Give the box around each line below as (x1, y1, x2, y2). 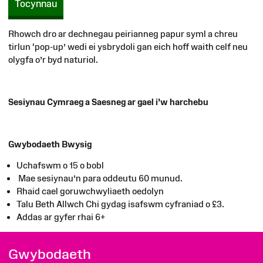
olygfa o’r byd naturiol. (8, 54, 98, 65)
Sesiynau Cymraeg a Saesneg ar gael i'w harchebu (8, 96, 208, 107)
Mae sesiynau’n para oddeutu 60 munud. (16, 173, 183, 183)
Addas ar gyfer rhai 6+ (16, 211, 105, 222)
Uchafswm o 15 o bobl (16, 160, 104, 170)
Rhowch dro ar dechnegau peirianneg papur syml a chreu (8, 28, 238, 39)
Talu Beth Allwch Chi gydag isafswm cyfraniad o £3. (16, 198, 224, 209)
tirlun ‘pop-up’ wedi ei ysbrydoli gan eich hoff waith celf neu (8, 41, 248, 52)
